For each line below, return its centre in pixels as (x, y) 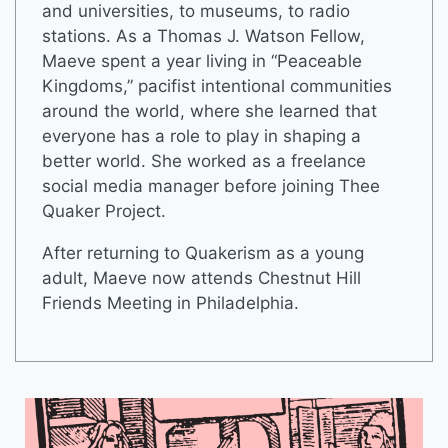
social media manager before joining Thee (210, 185)
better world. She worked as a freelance (203, 160)
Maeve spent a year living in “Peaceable (201, 60)
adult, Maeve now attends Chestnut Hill (201, 277)
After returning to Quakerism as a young (202, 252)
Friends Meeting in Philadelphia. (170, 302)
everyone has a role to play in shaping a (201, 135)
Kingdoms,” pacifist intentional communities (216, 85)
